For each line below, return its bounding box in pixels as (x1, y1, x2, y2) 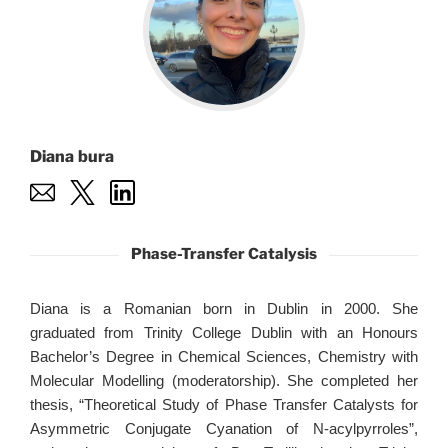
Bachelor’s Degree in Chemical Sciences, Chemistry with (30, 348, 418, 365)
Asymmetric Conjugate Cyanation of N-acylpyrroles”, (30, 420, 418, 437)
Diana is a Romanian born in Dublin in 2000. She (30, 300, 418, 317)
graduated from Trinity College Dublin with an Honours (30, 324, 418, 341)
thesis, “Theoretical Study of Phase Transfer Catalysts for (30, 396, 418, 413)
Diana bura (30, 147, 114, 166)
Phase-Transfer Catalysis (130, 245, 318, 263)
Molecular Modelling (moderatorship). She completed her (30, 372, 418, 389)
